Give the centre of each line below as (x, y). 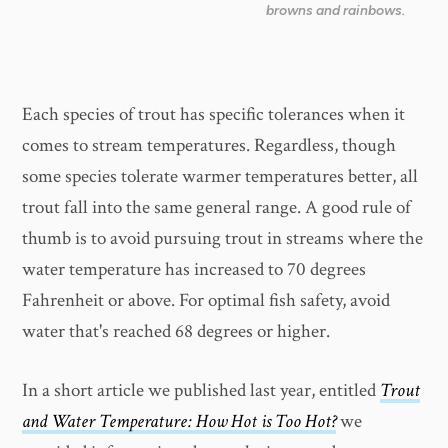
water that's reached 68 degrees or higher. (176, 331)
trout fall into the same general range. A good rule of (217, 207)
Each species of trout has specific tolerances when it (214, 114)
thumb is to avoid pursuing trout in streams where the (223, 238)
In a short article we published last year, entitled (201, 391)
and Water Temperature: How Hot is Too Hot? (179, 422)
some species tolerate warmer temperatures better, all (220, 176)
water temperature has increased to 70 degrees (194, 269)
